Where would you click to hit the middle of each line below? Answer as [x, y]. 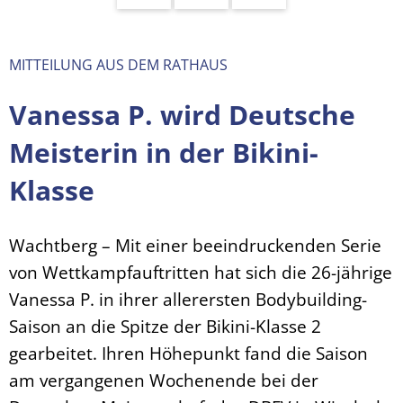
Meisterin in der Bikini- [164, 152]
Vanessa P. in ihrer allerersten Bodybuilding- [188, 299]
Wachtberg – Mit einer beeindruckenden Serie [195, 245]
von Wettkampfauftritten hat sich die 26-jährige [201, 272]
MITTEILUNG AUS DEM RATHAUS [118, 65]
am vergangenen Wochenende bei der [164, 380]
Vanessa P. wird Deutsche [182, 115]
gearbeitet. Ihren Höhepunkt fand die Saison [188, 353]
